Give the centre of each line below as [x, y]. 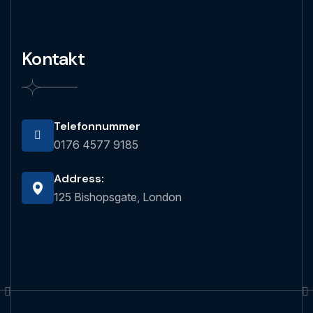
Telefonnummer [97, 126]
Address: [79, 179]
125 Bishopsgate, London [118, 197]
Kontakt [53, 59]
